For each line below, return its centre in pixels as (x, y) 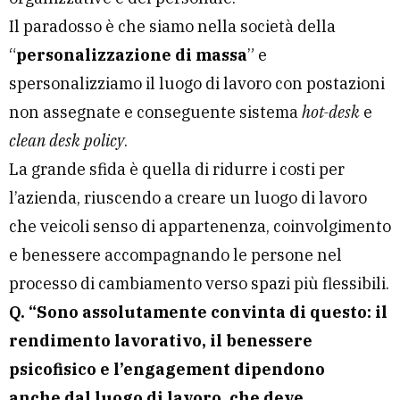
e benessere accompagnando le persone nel (175, 255)
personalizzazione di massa (132, 55)
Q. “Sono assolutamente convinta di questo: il (198, 312)
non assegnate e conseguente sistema (155, 112)
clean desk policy (67, 141)
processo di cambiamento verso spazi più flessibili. (199, 284)
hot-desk (331, 112)
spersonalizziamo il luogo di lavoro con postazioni (197, 84)
